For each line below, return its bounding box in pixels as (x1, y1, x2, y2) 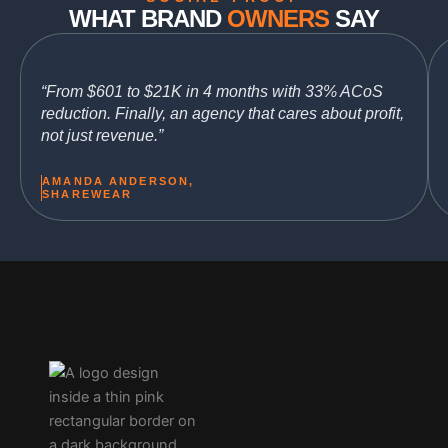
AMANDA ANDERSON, (42, 174, 195, 187)
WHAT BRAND (69, 5, 227, 33)
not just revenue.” (41, 126, 164, 144)
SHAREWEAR (42, 187, 133, 200)
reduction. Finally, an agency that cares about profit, (41, 104, 405, 122)
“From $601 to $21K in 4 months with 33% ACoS (41, 82, 384, 100)
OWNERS (227, 5, 329, 33)
